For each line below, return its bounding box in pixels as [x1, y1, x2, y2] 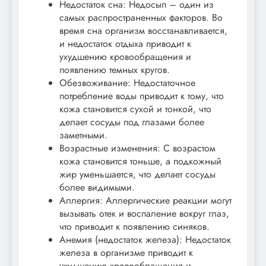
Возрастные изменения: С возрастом [59, 141, 216, 155]
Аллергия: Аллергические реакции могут [59, 193, 232, 207]
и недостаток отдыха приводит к [59, 36, 191, 50]
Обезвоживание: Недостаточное [59, 75, 195, 90]
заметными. [59, 128, 107, 142]
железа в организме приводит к [59, 245, 193, 259]
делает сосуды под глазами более [59, 115, 204, 129]
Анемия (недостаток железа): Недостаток [59, 232, 231, 246]
